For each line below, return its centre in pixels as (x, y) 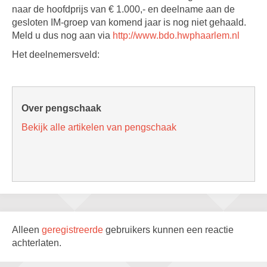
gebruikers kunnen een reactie (170, 230)
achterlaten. (37, 243)
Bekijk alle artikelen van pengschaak (99, 127)
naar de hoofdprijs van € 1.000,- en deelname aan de (123, 9)
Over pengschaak (61, 108)
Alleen (27, 230)
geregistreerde (74, 230)
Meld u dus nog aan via (62, 35)
